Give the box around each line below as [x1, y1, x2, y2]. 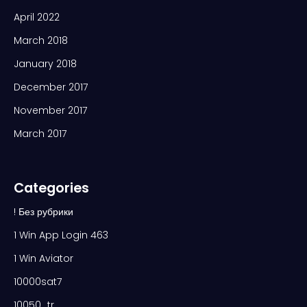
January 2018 [14, 56, 77, 71]
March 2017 [14, 126, 66, 140]
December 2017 [14, 79, 88, 94]
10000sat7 [14, 274, 62, 288]
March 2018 [14, 33, 68, 47]
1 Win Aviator [14, 251, 73, 265]
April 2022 [14, 10, 60, 24]
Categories [14, 177, 89, 197]
